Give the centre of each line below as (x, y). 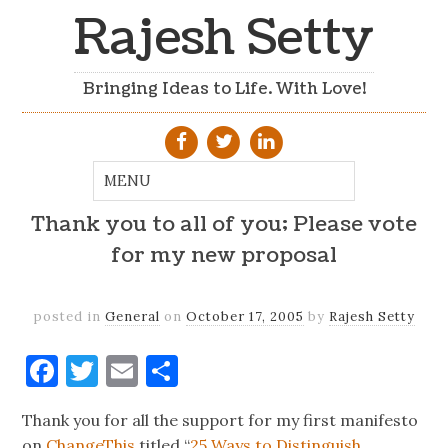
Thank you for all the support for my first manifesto (220, 419)
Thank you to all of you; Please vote (224, 225)
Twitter (156, 370)
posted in (69, 316)
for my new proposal (224, 256)
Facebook (127, 370)
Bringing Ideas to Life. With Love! (224, 89)
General (132, 316)
